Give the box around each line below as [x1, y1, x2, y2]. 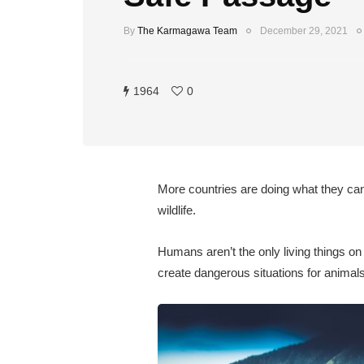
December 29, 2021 [260, 25, 348, 37]
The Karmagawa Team [137, 25, 237, 37]
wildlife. [157, 203, 196, 217]
